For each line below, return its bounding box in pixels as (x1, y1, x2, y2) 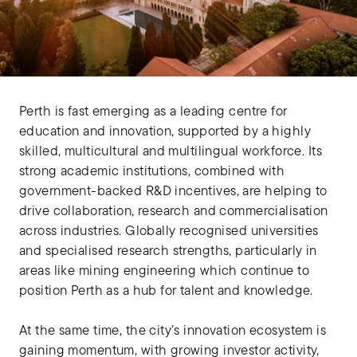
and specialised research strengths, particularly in (19, 244, 317, 258)
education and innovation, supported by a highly (19, 124, 311, 139)
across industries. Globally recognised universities (19, 224, 319, 238)
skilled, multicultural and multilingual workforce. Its (19, 144, 322, 159)
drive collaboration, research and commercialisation (19, 204, 328, 218)
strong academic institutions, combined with (19, 164, 285, 178)
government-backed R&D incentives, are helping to (19, 184, 328, 198)
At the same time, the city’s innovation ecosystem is (19, 324, 327, 338)
